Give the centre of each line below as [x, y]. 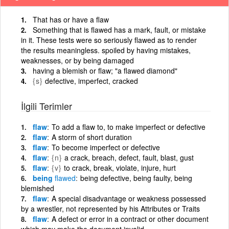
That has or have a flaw [71, 19]
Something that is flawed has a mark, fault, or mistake [119, 29]
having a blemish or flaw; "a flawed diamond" [105, 70]
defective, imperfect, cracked [91, 81]
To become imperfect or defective [106, 147]
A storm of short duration [92, 137]
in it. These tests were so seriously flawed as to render [109, 40]
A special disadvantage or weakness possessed [129, 198]
